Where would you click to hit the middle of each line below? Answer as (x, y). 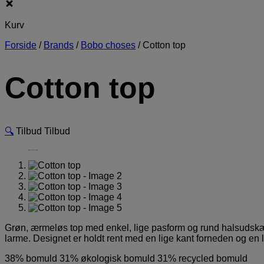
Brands (59, 45)
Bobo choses (108, 45)
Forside (21, 45)
